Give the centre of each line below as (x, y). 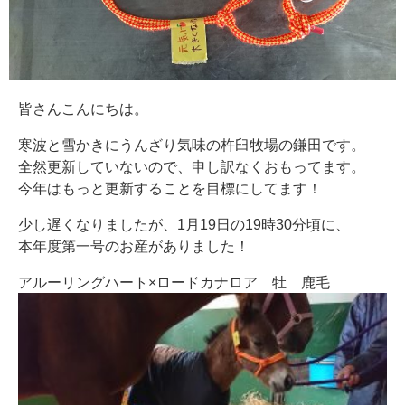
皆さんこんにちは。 (83, 108)
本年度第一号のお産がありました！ (134, 245)
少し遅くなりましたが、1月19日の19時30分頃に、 (184, 224)
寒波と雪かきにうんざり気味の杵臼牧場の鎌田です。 (192, 144)
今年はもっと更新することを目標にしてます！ (170, 188)
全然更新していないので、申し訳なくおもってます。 (192, 166)
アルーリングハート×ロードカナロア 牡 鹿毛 (174, 282)
